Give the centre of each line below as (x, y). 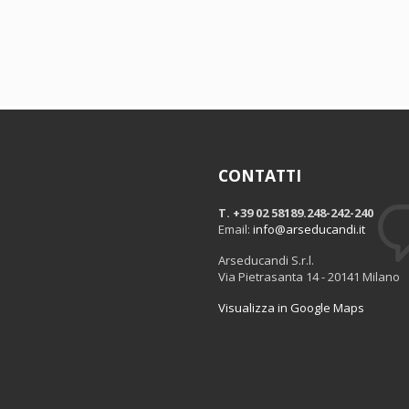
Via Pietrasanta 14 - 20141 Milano (309, 277)
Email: (236, 229)
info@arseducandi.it (309, 229)
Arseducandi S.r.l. (266, 260)
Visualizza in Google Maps (291, 308)
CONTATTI (260, 175)
